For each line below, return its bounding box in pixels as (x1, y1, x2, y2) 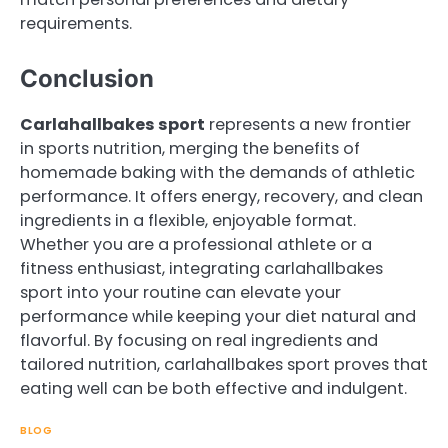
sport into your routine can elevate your (20, 280, 341, 304)
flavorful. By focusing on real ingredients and (20, 328, 378, 352)
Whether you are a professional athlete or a (20, 232, 372, 256)
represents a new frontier (205, 112, 411, 136)
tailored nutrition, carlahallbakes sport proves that (20, 352, 428, 376)
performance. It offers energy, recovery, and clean (20, 184, 423, 208)
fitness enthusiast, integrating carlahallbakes (20, 256, 383, 280)
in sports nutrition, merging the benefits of (20, 136, 360, 160)
